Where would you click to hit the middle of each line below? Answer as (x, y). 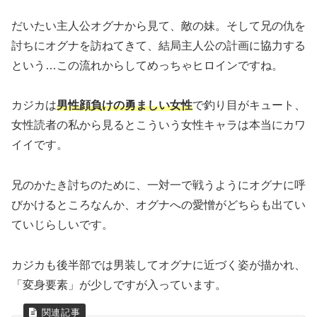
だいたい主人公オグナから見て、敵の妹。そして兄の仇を (158, 25)
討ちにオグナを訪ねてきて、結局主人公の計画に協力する (158, 45)
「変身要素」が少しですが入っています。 (119, 284)
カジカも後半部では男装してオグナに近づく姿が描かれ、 (158, 265)
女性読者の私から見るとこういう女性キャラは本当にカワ (158, 125)
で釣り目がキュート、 (249, 105)
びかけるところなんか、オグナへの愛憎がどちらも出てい (158, 205)
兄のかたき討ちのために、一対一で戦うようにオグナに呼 (158, 185)
